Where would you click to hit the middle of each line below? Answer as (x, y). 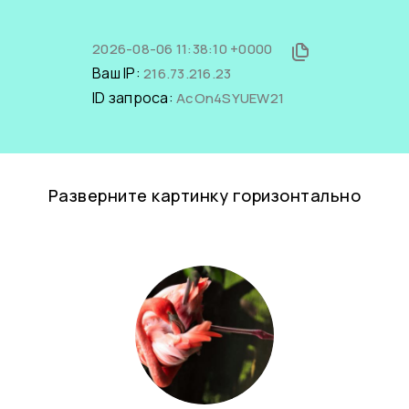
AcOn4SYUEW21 (230, 98)
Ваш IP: (118, 73)
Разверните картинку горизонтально (204, 195)
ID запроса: (134, 98)
